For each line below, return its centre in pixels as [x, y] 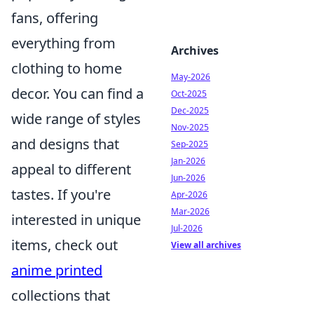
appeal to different [71, 169]
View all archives [206, 245]
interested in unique [76, 220]
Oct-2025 [189, 94]
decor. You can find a [77, 94]
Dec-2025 [190, 110]
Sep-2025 [190, 144]
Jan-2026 [188, 161]
